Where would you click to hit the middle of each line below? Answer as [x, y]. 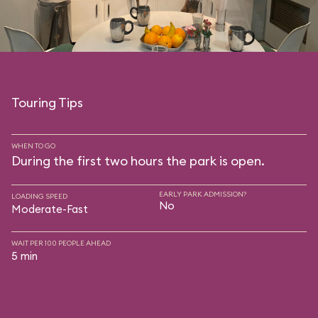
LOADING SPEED [39, 196]
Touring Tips [47, 103]
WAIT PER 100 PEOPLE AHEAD [61, 243]
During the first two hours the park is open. [138, 161]
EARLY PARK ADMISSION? [203, 194]
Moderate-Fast [50, 209]
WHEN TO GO [33, 146]
